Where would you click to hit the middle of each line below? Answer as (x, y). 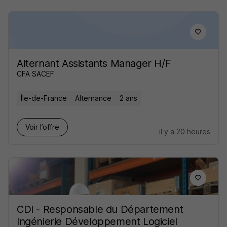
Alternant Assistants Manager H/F (94, 63)
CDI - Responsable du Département (100, 209)
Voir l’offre (42, 127)
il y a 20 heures (185, 131)
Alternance (93, 98)
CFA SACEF (35, 74)
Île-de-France (44, 98)
